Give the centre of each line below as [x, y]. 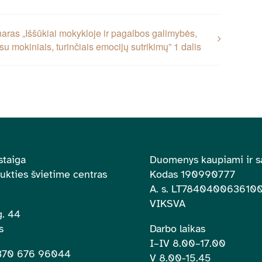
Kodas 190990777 [193, 174]
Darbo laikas [178, 228]
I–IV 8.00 [173, 243]
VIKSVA [168, 203]
